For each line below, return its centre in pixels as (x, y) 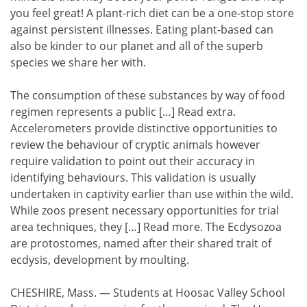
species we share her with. (78, 62)
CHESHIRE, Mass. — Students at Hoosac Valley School (148, 292)
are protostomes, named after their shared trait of (141, 243)
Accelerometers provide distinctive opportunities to (144, 128)
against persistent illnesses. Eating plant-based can (142, 29)
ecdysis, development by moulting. (100, 259)
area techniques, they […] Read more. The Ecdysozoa (146, 226)
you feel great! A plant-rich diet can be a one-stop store (152, 13)
